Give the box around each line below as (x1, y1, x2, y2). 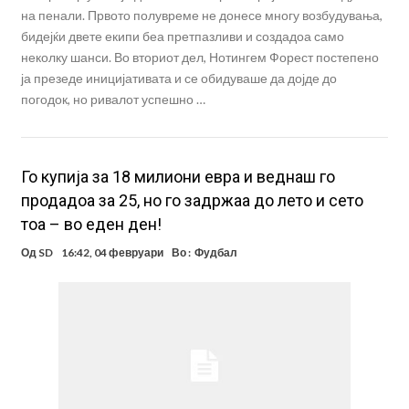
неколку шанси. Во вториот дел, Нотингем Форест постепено (20, 49, 379, 66)
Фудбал (194, 246, 237, 260)
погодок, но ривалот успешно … (20, 91, 205, 108)
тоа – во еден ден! (20, 215, 162, 235)
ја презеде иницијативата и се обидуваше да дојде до (20, 70, 337, 87)
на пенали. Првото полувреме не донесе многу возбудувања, (20, 7, 383, 24)
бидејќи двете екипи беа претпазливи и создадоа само (20, 28, 344, 45)
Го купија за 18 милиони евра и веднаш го (20, 167, 335, 187)
